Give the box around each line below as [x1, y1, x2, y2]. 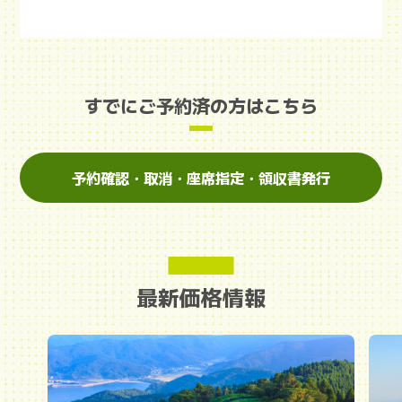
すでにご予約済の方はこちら [84, 91, 318, 118]
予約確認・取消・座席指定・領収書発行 [72, 166, 330, 188]
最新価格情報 [136, 281, 266, 312]
